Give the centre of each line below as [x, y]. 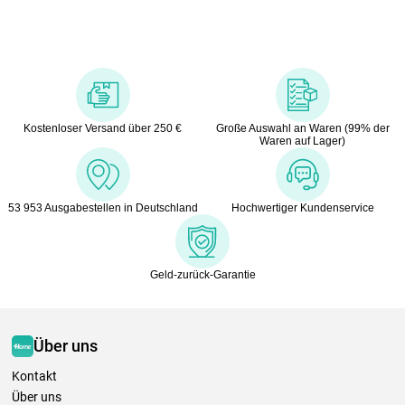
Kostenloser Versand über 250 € [103, 128]
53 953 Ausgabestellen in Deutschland [103, 207]
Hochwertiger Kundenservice [302, 207]
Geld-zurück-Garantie [202, 274]
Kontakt [34, 376]
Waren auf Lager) [302, 141]
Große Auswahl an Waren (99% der [302, 128]
